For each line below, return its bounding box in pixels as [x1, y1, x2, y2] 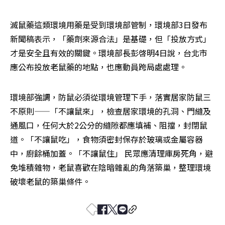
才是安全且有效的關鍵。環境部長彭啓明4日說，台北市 [10, 47, 207, 59]
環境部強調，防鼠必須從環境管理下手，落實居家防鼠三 [10, 91, 211, 103]
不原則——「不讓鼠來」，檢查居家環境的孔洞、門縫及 [10, 105, 211, 118]
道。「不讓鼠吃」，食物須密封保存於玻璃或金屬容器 [10, 133, 203, 146]
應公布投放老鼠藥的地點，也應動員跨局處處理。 [10, 61, 187, 73]
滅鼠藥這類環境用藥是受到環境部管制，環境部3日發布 [10, 19, 207, 31]
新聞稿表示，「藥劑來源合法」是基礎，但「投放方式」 [10, 33, 211, 45]
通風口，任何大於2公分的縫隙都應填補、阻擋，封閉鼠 [10, 119, 207, 132]
